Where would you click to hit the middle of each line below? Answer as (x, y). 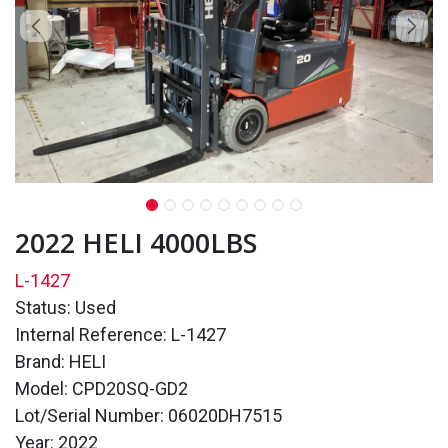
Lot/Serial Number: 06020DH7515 (148, 415)
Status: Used (65, 307)
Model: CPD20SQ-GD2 (101, 388)
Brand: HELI (60, 361)
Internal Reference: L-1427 (120, 334)
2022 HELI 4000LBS (136, 242)
